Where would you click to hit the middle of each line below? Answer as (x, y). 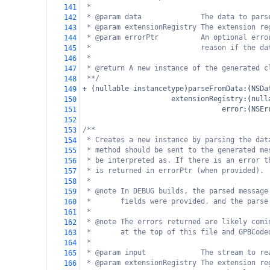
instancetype (159, 89)
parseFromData (215, 89)
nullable (112, 89)
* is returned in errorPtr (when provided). (175, 171)
